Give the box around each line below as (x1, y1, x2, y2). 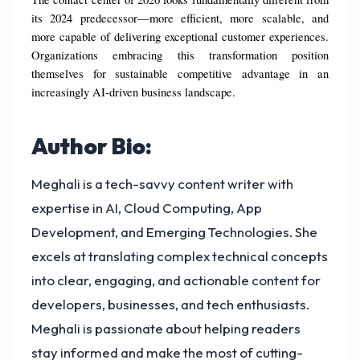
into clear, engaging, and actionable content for (31, 272, 321, 289)
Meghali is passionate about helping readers (31, 320, 301, 337)
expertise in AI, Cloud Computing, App (31, 199, 262, 217)
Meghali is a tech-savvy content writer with (31, 175, 293, 193)
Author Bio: (31, 132, 152, 161)
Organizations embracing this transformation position (31, 47, 329, 63)
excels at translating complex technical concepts (31, 247, 328, 265)
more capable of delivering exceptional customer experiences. (31, 29, 329, 45)
